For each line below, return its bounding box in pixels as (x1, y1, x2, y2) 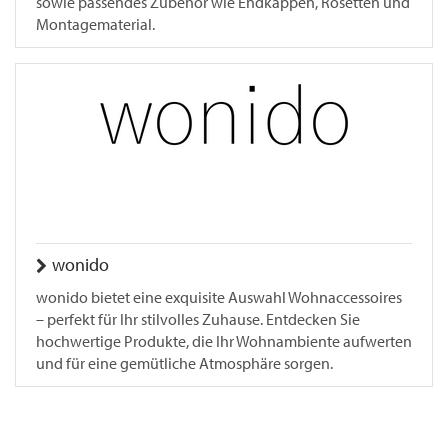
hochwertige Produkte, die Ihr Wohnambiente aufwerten (36, 332, 412, 351)
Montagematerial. (36, 15, 155, 34)
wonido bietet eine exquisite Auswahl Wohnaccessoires (36, 288, 402, 307)
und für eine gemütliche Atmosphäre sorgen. (36, 354, 333, 373)
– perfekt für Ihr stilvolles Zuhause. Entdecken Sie (36, 310, 360, 329)
